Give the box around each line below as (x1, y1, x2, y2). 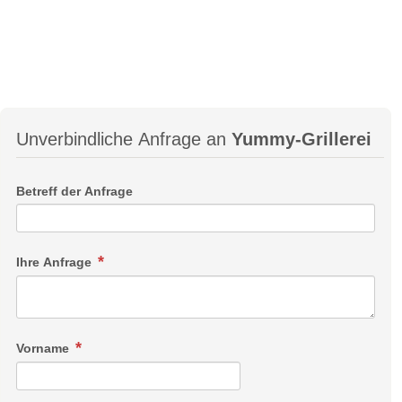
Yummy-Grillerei (232, 129, 371, 150)
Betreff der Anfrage (16, 183, 133, 198)
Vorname (16, 341, 73, 356)
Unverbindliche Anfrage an (16, 129, 232, 150)
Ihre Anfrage (16, 255, 95, 270)
